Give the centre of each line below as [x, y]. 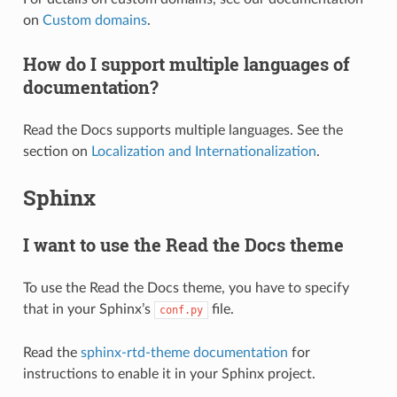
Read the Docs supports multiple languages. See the [183, 130]
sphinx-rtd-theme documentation [184, 352]
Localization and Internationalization [203, 151]
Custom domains [94, 20]
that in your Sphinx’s [88, 309]
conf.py [181, 310]
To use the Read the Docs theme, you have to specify [186, 288]
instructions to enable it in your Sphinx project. [169, 374]
